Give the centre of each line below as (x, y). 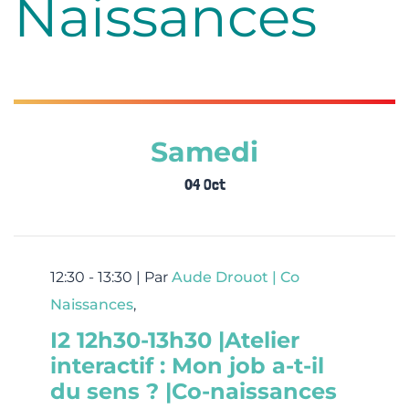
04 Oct (204, 184)
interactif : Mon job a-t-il (187, 366)
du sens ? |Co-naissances (194, 392)
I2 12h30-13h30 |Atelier (175, 341)
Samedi (204, 152)
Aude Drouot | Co (236, 278)
